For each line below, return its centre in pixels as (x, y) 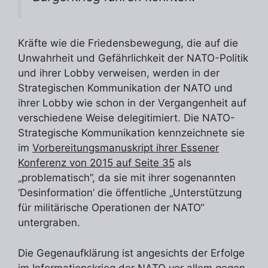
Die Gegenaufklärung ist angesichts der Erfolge (131, 253)
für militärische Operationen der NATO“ (111, 208)
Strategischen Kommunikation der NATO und (125, 88)
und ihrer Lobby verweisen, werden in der (119, 73)
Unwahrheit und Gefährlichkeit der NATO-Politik (133, 58)
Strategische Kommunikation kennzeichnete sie (131, 133)
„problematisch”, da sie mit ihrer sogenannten (127, 178)
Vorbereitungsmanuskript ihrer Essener (126, 148)
